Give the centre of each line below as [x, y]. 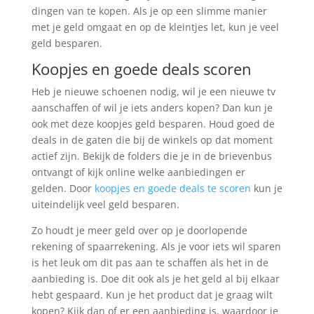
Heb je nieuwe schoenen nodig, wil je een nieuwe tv [153, 92]
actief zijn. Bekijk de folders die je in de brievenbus [151, 156]
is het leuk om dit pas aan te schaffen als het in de [150, 263]
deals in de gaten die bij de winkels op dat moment [152, 140]
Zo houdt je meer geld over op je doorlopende [139, 231]
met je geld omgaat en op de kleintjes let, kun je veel [155, 27]
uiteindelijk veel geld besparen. [105, 205]
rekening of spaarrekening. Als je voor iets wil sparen [156, 247]
